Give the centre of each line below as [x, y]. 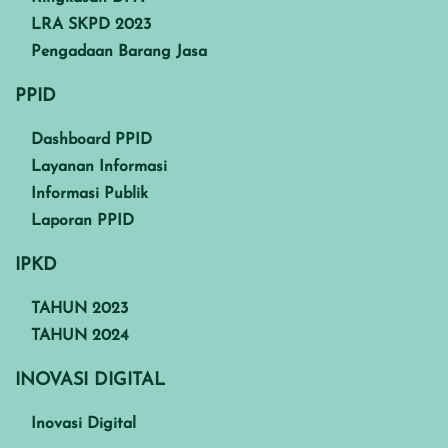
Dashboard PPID [91, 140]
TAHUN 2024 [80, 336]
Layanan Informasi [99, 167]
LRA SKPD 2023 [91, 25]
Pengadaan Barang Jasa [119, 52]
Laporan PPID [82, 221]
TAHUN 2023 [79, 309]
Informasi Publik [89, 194]
